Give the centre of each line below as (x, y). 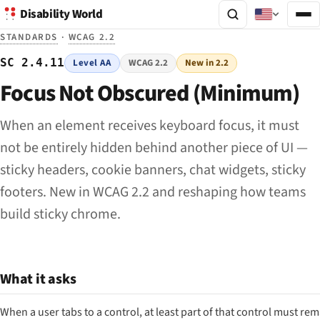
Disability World (61, 14)
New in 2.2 (207, 63)
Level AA (92, 63)
